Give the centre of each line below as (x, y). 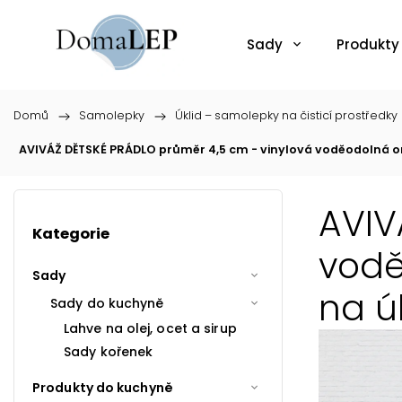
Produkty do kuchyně (103, 387)
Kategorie (71, 234)
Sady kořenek (109, 351)
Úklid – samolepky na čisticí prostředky (286, 115)
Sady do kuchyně (107, 303)
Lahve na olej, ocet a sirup (150, 328)
